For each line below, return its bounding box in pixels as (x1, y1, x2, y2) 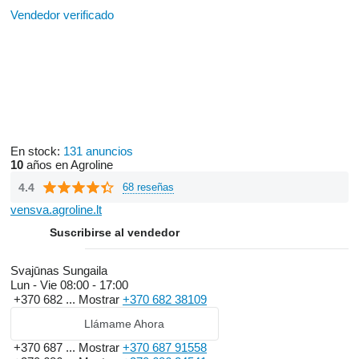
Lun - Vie (10, 278, 60, 292)
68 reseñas (123, 180, 174, 193)
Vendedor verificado (10, 8, 114, 22)
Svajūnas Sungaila (10, 264, 107, 277)
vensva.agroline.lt (10, 203, 102, 216)
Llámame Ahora (84, 317, 164, 330)
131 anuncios (63, 144, 133, 158)
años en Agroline (23, 158, 113, 171)
